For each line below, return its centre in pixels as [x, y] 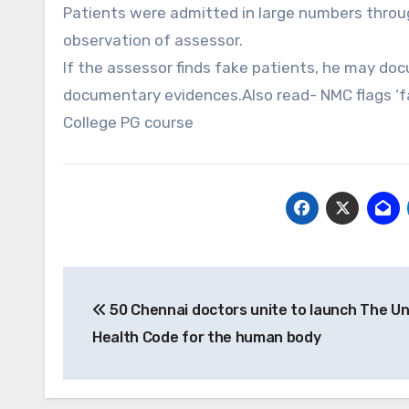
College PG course [128, 123]
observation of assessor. [153, 41]
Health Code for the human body [207, 338]
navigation [136, 322]
